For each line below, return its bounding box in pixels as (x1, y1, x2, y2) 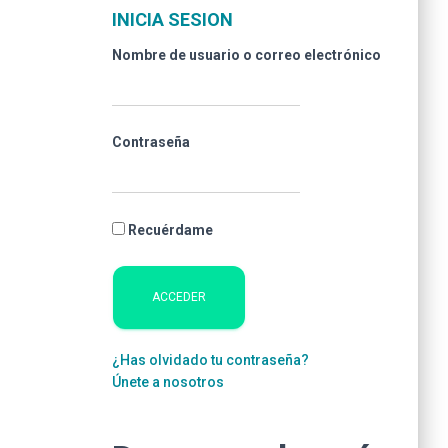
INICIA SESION (112, 9, 233, 30)
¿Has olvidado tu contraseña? (112, 352, 309, 368)
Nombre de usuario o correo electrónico (112, 47, 381, 63)
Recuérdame (128, 222, 213, 238)
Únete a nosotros (112, 374, 224, 390)
